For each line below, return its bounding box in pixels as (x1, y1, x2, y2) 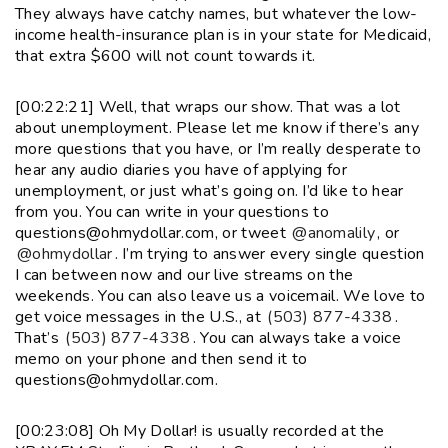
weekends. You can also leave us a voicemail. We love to (15, 284, 426, 307)
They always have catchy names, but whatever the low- (15, 2, 418, 25)
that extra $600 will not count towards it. (15, 44, 316, 67)
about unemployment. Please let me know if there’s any (15, 116, 419, 139)
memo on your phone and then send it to (15, 347, 308, 370)
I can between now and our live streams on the (15, 263, 354, 286)
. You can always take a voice (192, 326, 402, 349)
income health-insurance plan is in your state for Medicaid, (15, 23, 431, 46)
